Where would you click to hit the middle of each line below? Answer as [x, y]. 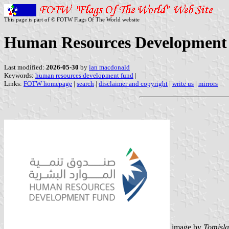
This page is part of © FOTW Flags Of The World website [72, 19]
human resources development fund [84, 75]
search [85, 83]
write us [183, 83]
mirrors [208, 83]
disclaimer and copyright [133, 83]
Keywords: [20, 75]
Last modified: [25, 67]
